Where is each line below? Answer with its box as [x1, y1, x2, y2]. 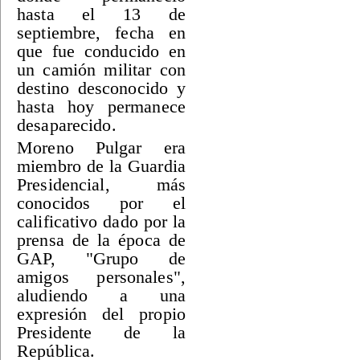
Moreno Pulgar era [17, 137, 186, 157]
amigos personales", [17, 267, 186, 287]
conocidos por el [17, 193, 186, 213]
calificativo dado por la [17, 211, 186, 231]
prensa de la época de [17, 230, 186, 250]
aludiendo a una [17, 285, 186, 305]
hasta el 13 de [17, 4, 186, 24]
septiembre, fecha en [17, 22, 186, 43]
